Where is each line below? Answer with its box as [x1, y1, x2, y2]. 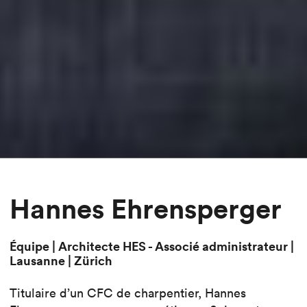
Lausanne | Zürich [10, 251, 112, 269]
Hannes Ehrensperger [10, 191, 282, 226]
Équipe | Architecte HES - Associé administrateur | [10, 237, 294, 254]
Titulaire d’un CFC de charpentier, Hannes [10, 284, 246, 301]
